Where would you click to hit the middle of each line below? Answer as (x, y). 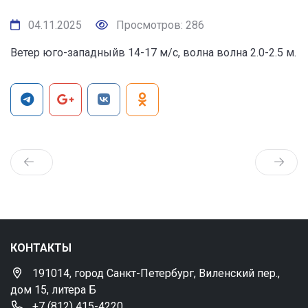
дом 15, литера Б (53, 290)
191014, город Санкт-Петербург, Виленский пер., (156, 273)
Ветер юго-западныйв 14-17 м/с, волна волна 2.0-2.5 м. (153, 53)
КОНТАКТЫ (41, 248)
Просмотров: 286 (159, 25)
